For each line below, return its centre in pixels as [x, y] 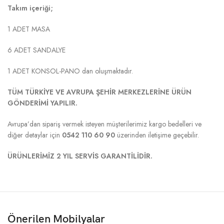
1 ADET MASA [29, 29]
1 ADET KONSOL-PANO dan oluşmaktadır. [70, 71]
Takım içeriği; [30, 8]
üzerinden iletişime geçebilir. [157, 135]
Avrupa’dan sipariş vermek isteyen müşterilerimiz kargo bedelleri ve [105, 124]
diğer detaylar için [35, 135]
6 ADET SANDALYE [37, 50]
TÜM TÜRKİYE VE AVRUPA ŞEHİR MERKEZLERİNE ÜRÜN [100, 92]
